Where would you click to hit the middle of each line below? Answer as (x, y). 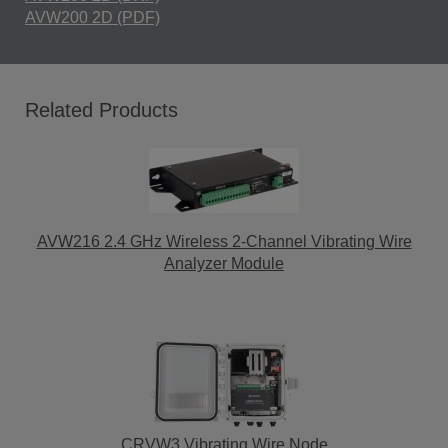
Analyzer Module (224, 263)
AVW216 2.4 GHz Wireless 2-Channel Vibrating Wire (224, 241)
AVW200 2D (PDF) (92, 17)
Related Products (101, 109)
